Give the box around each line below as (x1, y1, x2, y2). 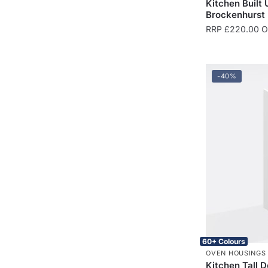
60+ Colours (202, 236, 246, 246)
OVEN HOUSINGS (206, 248, 266, 257)
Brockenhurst (206, 8, 266, 20)
